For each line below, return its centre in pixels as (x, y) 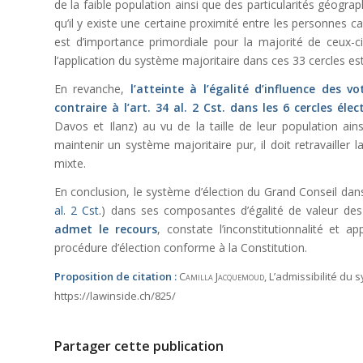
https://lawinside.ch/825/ (115, 296)
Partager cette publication (139, 346)
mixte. (70, 164)
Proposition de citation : (115, 277)
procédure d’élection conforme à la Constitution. (181, 248)
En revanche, (92, 89)
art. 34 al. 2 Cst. (177, 108)
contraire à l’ (92, 108)
